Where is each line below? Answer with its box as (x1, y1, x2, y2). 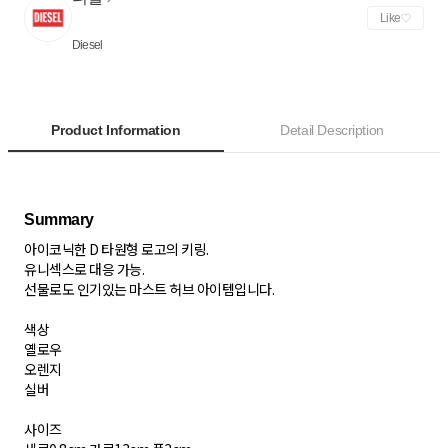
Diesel (72, 38, 103, 53)
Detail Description (280, 122, 384, 139)
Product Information (51, 122, 181, 139)
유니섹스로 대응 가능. (24, 259, 147, 280)
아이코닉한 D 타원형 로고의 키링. (24, 239, 212, 260)
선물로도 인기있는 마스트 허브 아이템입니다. (24, 279, 275, 300)
